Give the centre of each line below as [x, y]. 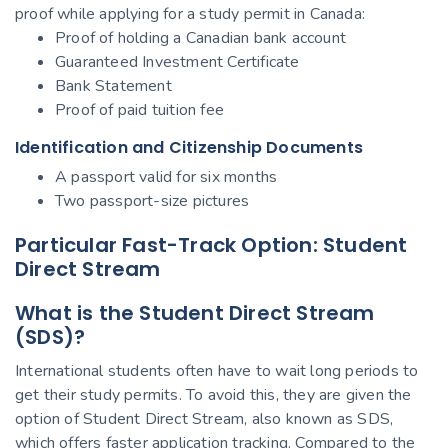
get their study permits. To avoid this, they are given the [213, 394]
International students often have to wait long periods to [217, 370]
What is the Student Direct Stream [195, 312]
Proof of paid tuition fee [139, 109]
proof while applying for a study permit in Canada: [190, 13]
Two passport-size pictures [152, 200]
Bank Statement [113, 85]
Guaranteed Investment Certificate [177, 61]
